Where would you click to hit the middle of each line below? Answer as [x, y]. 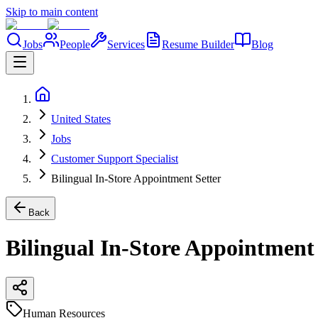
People [75, 44]
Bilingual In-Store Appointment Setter [136, 179]
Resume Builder [198, 44]
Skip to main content [52, 12]
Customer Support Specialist [115, 159]
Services [126, 44]
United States [81, 119]
